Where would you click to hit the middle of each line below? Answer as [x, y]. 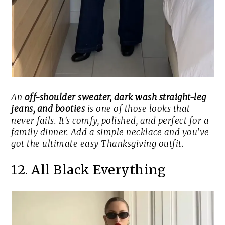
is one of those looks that [138, 109]
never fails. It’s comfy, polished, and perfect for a [110, 121]
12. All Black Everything [89, 170]
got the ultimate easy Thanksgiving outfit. [98, 144]
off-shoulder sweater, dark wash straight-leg [115, 98]
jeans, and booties [48, 109]
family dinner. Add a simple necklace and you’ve [110, 132]
